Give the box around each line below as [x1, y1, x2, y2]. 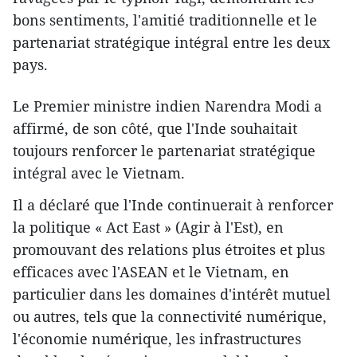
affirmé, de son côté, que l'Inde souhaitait [13, 119, 297, 139]
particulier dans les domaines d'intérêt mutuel [13, 284, 331, 304]
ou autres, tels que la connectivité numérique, [13, 307, 327, 327]
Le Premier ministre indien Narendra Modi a [13, 96, 322, 116]
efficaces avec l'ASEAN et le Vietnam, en [13, 262, 289, 282]
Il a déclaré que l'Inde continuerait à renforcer [13, 195, 333, 215]
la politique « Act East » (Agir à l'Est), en [13, 218, 284, 237]
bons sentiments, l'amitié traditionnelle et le [13, 10, 317, 30]
